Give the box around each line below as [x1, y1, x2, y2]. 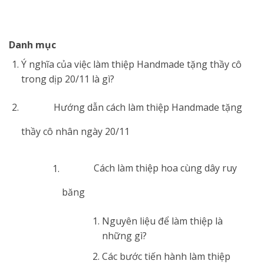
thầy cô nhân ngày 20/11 [21, 125, 130, 138]
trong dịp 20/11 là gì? [21, 72, 114, 86]
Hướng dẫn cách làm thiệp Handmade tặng [53, 101, 242, 114]
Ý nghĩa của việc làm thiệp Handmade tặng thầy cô [21, 58, 242, 71]
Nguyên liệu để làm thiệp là [102, 214, 223, 228]
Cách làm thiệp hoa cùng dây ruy [94, 161, 237, 175]
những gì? [102, 229, 147, 243]
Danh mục [9, 38, 56, 52]
